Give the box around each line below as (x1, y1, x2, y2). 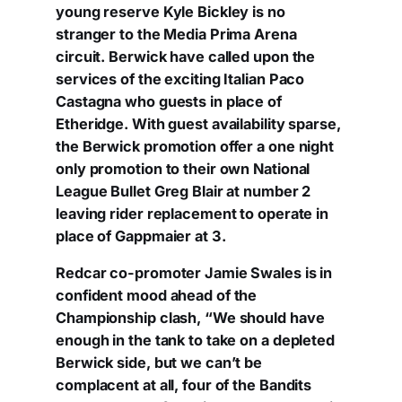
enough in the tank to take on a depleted (56, 331, 335, 350)
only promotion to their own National (56, 160, 310, 179)
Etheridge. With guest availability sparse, (56, 115, 341, 134)
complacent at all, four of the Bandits (56, 376, 312, 395)
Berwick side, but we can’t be (56, 354, 263, 372)
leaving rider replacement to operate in (56, 205, 329, 223)
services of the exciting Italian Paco (56, 70, 305, 89)
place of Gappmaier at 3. (56, 227, 230, 246)
